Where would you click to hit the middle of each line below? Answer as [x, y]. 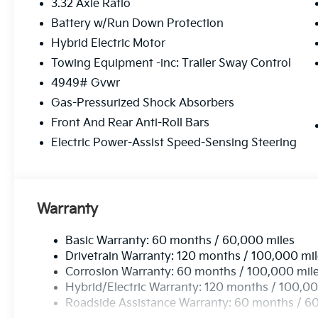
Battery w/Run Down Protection [138, 23]
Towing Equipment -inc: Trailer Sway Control [171, 63]
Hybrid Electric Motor [109, 43]
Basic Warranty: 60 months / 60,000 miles [180, 241]
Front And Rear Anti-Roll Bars [131, 123]
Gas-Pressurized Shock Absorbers [143, 103]
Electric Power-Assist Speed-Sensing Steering [174, 143]
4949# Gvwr [86, 83]
